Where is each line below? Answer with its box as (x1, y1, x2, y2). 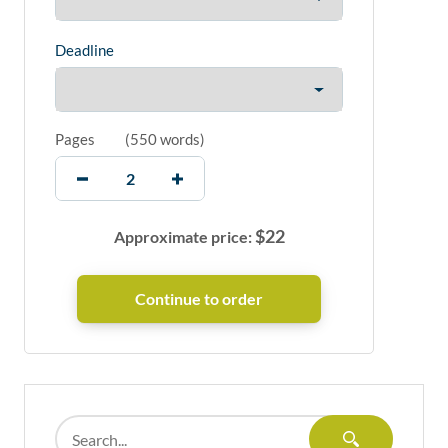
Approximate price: (113, 227, 255, 247)
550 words (130, 130, 200, 149)
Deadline (55, 41, 114, 60)
